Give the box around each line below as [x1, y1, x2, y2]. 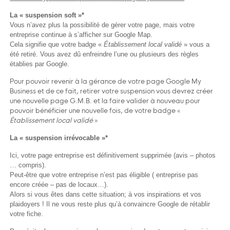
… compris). [10, 161, 47, 169]
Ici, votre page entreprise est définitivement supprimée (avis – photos [10, 151, 216, 160]
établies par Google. [10, 60, 70, 68]
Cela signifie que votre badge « [10, 41, 102, 49]
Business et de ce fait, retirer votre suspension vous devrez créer [10, 87, 214, 95]
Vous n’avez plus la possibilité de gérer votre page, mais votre [10, 21, 195, 29]
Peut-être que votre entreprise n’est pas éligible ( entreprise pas [10, 171, 199, 179]
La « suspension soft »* [10, 11, 85, 20]
